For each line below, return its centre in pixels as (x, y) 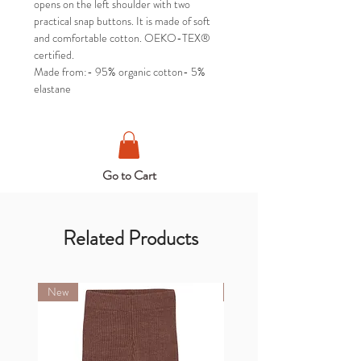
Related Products (131, 238)
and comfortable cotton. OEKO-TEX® (122, 38)
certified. (55, 55)
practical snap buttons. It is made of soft (122, 21)
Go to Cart (129, 175)
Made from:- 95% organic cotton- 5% (120, 72)
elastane (52, 89)
